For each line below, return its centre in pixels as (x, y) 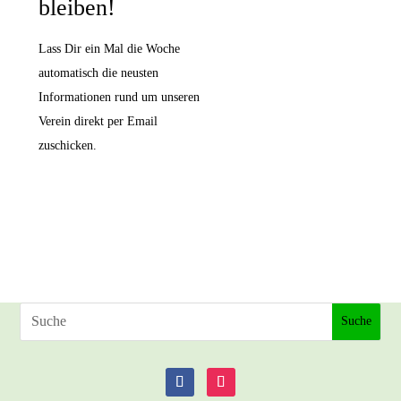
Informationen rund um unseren (119, 97)
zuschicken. (68, 145)
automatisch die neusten (99, 73)
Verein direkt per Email (98, 121)
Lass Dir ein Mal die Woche (110, 48)
